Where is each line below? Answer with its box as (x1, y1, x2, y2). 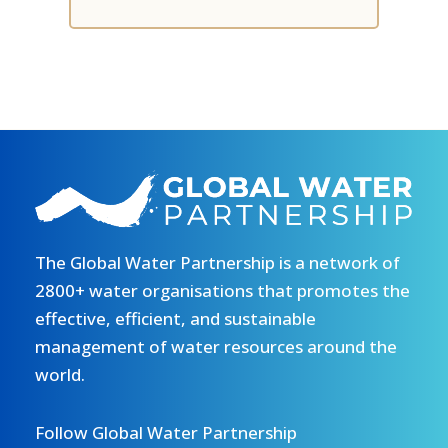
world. (35, 363, 85, 387)
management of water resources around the (35, 335, 397, 359)
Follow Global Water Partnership (35, 420, 297, 444)
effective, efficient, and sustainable (35, 307, 316, 331)
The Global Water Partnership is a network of (35, 251, 400, 275)
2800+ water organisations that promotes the (35, 279, 410, 303)
